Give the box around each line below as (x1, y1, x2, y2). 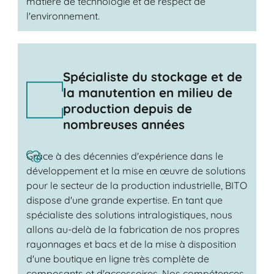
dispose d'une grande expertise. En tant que (26, 194, 223, 207)
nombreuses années (62, 116, 185, 132)
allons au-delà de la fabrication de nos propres (26, 223, 240, 236)
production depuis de (62, 100, 192, 116)
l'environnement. (26, 9, 102, 22)
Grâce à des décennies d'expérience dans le (26, 150, 223, 163)
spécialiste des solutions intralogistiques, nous (26, 209, 232, 221)
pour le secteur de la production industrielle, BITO (26, 179, 247, 192)
